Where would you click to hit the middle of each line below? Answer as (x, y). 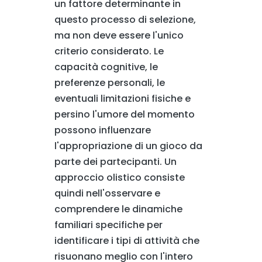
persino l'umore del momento (124, 114)
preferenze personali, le (109, 82)
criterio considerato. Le (109, 51)
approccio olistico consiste (119, 177)
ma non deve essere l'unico (119, 35)
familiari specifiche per (108, 225)
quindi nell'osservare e (107, 193)
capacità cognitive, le (106, 67)
